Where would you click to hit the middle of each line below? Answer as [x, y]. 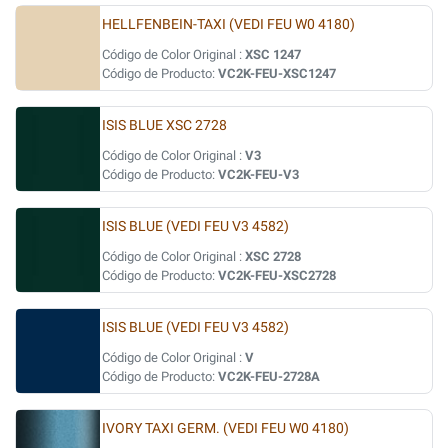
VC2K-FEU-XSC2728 [277, 275]
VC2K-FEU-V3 [258, 174]
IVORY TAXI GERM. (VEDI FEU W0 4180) [225, 428]
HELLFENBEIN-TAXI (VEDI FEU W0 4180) [228, 24]
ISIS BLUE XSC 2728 [164, 125]
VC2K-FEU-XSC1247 [277, 73]
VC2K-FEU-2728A [269, 376]
